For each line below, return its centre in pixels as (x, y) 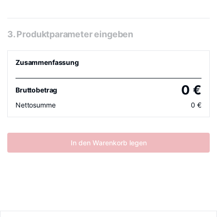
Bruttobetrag (37, 90)
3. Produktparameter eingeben (70, 34)
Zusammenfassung (47, 62)
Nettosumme (36, 105)
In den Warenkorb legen (108, 143)
